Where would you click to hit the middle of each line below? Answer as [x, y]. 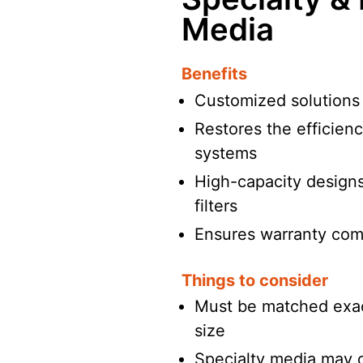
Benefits [214, 74]
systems [226, 153]
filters [216, 205]
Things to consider [255, 280]
